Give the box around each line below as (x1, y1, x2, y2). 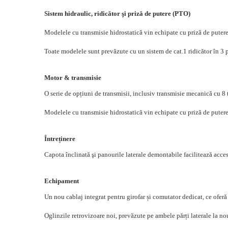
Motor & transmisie (44, 74, 101, 81)
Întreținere (44, 135, 75, 142)
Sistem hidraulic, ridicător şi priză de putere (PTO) (44, 10, 190, 17)
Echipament (44, 177, 79, 185)
